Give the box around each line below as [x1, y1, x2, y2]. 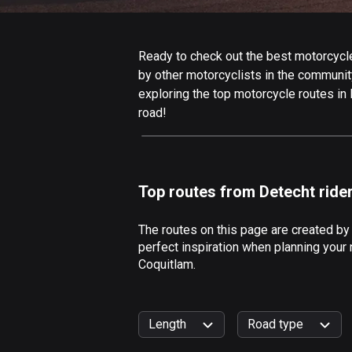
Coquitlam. [138, 257, 196, 272]
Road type [247, 317, 303, 332]
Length [148, 317, 186, 332]
